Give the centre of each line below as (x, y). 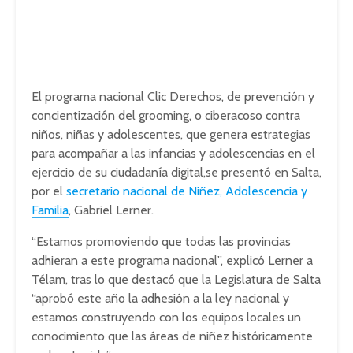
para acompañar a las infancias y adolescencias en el (173, 154)
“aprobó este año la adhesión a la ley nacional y (160, 299)
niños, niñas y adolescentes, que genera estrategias (171, 135)
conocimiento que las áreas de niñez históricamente (172, 336)
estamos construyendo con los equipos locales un (166, 318)
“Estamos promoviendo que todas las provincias (161, 242)
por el (49, 191)
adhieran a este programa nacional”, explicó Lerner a (172, 261)
